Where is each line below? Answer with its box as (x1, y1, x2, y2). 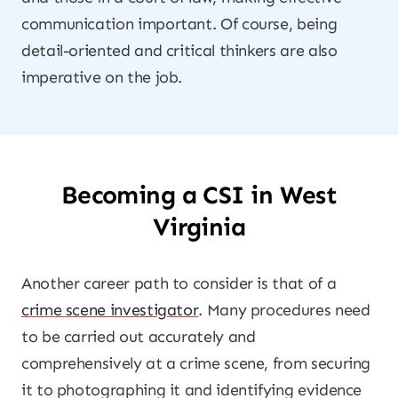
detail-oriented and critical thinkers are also (21, 41, 338, 60)
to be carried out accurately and (21, 327, 256, 346)
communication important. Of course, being (21, 14, 338, 34)
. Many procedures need (198, 300, 370, 320)
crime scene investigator (21, 300, 199, 320)
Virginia (152, 212, 246, 242)
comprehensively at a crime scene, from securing (21, 354, 371, 373)
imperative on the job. (21, 68, 183, 87)
